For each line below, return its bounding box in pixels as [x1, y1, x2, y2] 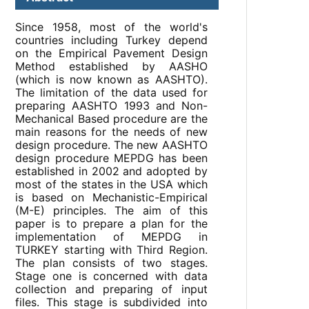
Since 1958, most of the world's [15, 20, 208, 34]
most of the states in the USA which [15, 177, 208, 192]
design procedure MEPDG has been [15, 151, 208, 166]
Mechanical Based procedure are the [15, 112, 208, 126]
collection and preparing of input [15, 282, 208, 297]
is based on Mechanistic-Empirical [15, 190, 208, 205]
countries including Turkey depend [15, 33, 208, 48]
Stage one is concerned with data [15, 269, 208, 283]
